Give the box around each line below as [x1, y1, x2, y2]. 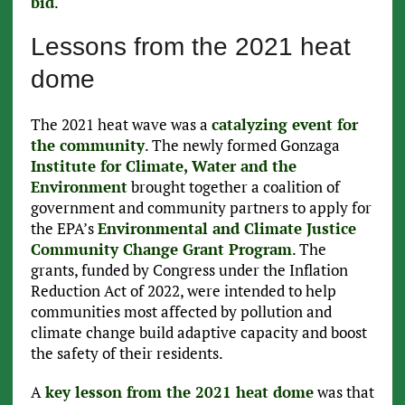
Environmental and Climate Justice [97, 218, 356, 240]
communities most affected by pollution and [30, 301, 332, 323]
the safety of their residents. [30, 343, 223, 364]
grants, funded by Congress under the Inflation [30, 259, 348, 281]
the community [30, 135, 145, 156]
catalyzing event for [211, 114, 358, 136]
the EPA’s [30, 218, 98, 240]
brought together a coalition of [127, 176, 340, 198]
